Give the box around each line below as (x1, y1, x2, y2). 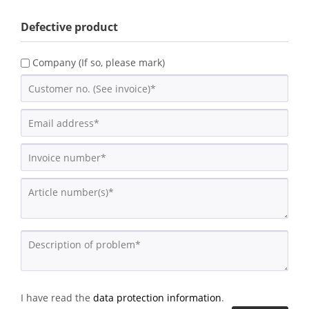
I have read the (21, 291, 93, 304)
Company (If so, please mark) (32, 56, 165, 69)
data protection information (93, 291, 221, 304)
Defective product (21, 19, 118, 34)
